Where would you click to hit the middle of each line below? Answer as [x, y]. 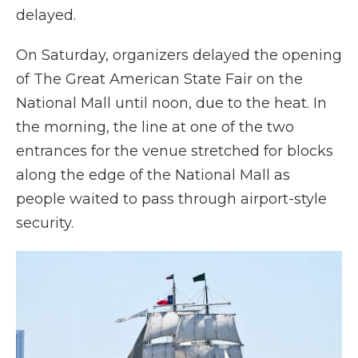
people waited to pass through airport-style [171, 199]
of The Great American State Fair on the [159, 79]
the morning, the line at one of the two [155, 127]
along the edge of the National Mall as [153, 175]
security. [45, 223]
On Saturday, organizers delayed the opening [179, 55]
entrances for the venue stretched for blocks [175, 151]
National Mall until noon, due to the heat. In [171, 103]
